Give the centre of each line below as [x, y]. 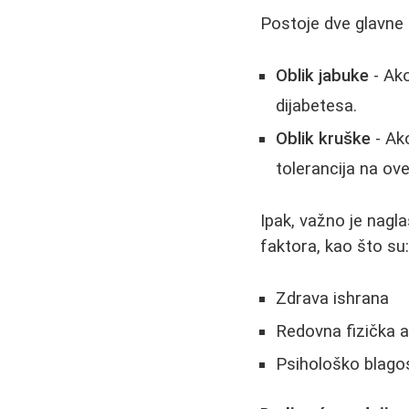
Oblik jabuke [323, 75]
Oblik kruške [324, 138]
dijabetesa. [317, 105]
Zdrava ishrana [333, 299]
